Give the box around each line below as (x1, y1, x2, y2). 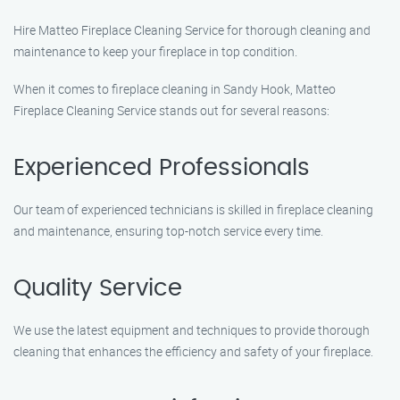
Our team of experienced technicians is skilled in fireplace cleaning (13, 201, 373, 218)
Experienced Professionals (13, 156, 310, 179)
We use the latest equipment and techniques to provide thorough (13, 321, 370, 338)
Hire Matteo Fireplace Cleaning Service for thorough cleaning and (13, 21, 371, 38)
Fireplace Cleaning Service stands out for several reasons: (13, 102, 329, 119)
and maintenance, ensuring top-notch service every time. (13, 222, 323, 239)
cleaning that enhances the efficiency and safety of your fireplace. (13, 343, 373, 360)
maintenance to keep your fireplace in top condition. (13, 43, 297, 60)
